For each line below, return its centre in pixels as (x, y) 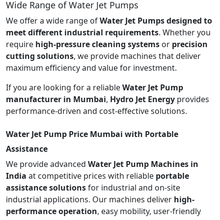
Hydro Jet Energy (142, 99)
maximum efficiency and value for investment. (91, 68)
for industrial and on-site (133, 187)
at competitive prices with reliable (91, 176)
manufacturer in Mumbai (56, 99)
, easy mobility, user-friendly (149, 211)
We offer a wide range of (53, 20)
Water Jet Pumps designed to (156, 20)
